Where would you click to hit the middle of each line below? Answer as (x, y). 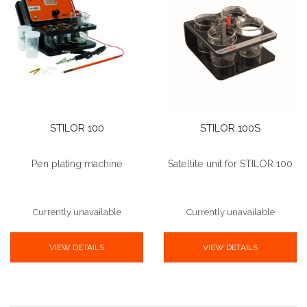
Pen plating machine (77, 164)
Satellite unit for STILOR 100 (230, 164)
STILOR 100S (230, 128)
